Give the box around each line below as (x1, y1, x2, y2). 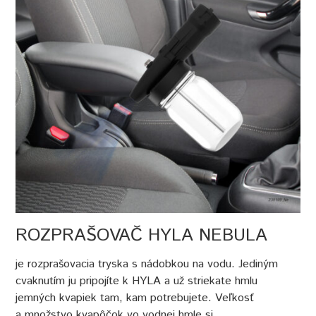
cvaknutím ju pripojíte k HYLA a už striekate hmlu (16, 272, 258, 289)
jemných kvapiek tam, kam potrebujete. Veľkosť (16, 289, 255, 306)
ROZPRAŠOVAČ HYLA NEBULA (16, 223, 268, 249)
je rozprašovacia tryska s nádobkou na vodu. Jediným (16, 255, 279, 272)
